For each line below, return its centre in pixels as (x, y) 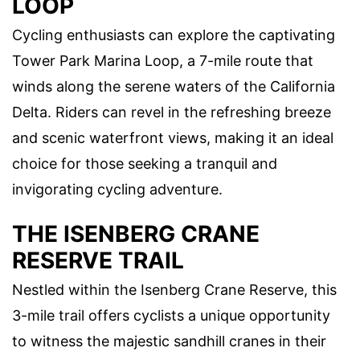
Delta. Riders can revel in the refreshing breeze (172, 112)
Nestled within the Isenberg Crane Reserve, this (174, 289)
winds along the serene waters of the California (174, 86)
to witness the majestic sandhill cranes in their (169, 341)
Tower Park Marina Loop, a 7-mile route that (163, 60)
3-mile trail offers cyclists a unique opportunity (171, 315)
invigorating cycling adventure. (117, 189)
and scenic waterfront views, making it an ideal (173, 137)
